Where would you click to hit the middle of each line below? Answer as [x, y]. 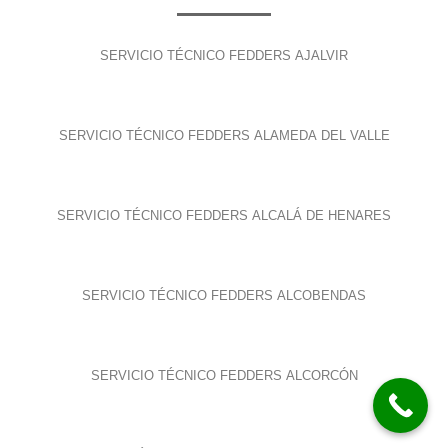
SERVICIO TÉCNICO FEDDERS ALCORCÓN [224, 376]
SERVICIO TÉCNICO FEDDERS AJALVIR [224, 56]
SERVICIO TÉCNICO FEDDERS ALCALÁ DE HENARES [224, 216]
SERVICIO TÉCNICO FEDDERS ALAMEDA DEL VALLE [224, 136]
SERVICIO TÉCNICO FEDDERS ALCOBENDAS [224, 296]
